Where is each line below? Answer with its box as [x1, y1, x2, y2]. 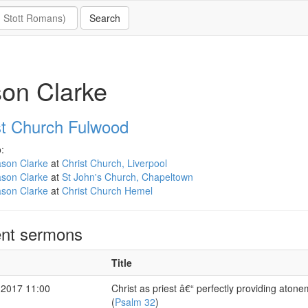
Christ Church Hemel [61, 184, 153, 197]
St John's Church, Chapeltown [61, 170, 193, 184]
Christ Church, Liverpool [61, 156, 167, 170]
